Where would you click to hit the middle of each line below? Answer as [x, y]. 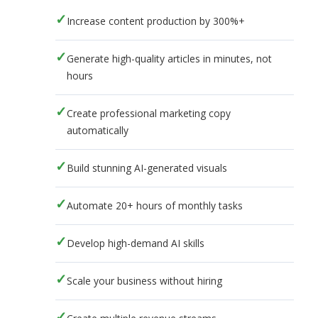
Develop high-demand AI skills [135, 243]
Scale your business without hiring [144, 280]
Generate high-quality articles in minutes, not [169, 58]
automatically [97, 130]
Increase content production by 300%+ [155, 21]
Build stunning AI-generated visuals [147, 168]
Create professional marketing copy [148, 113]
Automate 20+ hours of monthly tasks [154, 205]
